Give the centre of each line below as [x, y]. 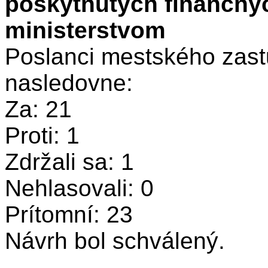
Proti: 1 [42, 135]
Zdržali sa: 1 [69, 162]
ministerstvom [85, 30]
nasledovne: [75, 83]
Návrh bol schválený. [115, 241]
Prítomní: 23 [69, 214]
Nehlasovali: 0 [79, 188]
